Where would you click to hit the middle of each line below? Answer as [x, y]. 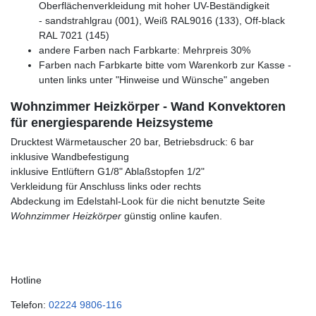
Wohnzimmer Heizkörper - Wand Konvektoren [148, 107]
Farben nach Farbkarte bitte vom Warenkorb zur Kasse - [165, 65]
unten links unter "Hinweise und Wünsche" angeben [154, 80]
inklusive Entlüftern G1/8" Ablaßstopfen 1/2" [108, 172]
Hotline [26, 280]
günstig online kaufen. [172, 216]
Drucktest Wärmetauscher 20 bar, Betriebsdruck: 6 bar [132, 142]
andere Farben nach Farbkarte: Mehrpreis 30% [145, 50]
